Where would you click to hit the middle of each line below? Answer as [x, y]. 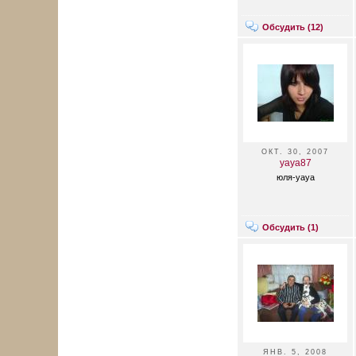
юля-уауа [295, 177]
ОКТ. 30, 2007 [295, 152]
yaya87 [295, 163]
